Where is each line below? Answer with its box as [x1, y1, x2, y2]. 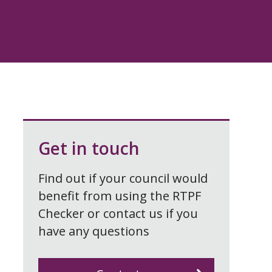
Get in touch [38, 136, 140, 160]
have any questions [38, 222, 149, 239]
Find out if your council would [38, 169, 208, 186]
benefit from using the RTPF [38, 187, 201, 204]
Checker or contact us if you [38, 205, 198, 222]
